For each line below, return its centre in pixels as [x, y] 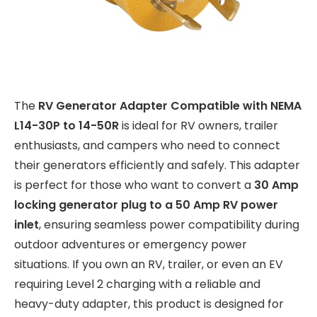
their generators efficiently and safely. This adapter [157, 166]
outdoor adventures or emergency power [131, 245]
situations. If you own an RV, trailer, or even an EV [149, 265]
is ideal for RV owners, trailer [198, 126]
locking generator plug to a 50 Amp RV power [146, 205]
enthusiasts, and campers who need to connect [147, 146]
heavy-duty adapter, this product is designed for [149, 304]
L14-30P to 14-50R [67, 126]
